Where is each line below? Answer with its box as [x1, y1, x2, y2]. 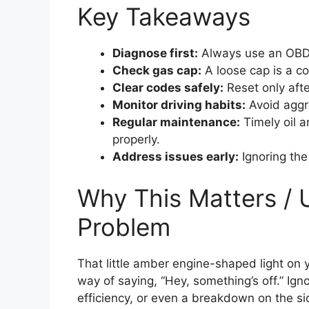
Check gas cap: [112, 63, 201, 78]
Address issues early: [112, 150, 239, 164]
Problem [77, 212, 170, 241]
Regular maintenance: [112, 115, 240, 130]
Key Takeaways [77, 2, 250, 32]
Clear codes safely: [112, 81, 223, 95]
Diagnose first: [112, 46, 198, 61]
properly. [112, 132, 160, 147]
